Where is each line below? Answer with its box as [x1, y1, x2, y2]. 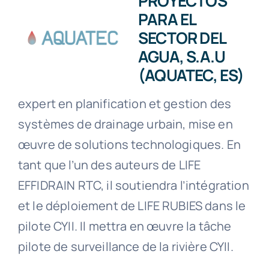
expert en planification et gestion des [17, 95, 232, 112]
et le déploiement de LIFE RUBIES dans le [17, 198, 246, 214]
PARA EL [138, 8, 196, 31]
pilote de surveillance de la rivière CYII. [17, 238, 234, 255]
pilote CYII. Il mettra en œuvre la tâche [17, 218, 232, 235]
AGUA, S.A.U [138, 46, 226, 68]
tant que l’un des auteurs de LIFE [17, 157, 201, 174]
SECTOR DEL [138, 27, 226, 49]
